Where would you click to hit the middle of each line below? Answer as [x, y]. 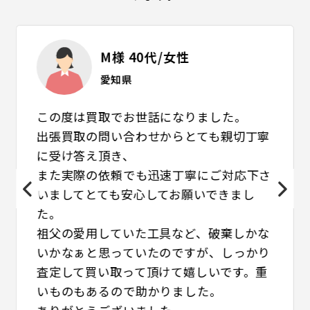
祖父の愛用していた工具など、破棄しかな [153, 232]
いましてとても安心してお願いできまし [146, 194]
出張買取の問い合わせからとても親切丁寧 [153, 136]
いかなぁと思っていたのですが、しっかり [154, 252]
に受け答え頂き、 [85, 155]
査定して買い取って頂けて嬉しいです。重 [152, 271]
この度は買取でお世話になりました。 [142, 116]
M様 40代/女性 [145, 56]
